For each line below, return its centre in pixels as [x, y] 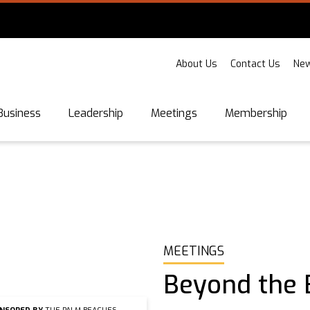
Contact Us [255, 64]
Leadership [96, 113]
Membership [256, 113]
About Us [197, 64]
